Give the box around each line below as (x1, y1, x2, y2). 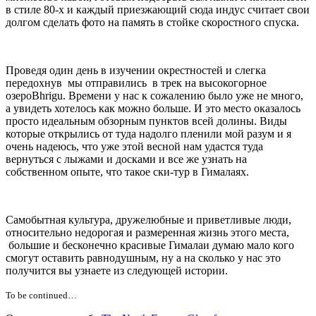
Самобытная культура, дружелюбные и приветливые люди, (6, 214, 291, 226)
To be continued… (6, 290, 77, 301)
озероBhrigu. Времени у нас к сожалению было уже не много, (6, 90, 303, 102)
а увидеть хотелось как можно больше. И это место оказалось (6, 102, 300, 115)
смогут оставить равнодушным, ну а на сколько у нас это (6, 252, 281, 265)
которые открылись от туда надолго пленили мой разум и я (6, 128, 291, 140)
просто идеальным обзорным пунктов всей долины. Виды (6, 115, 287, 128)
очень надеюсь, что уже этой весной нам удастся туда (6, 140, 263, 153)
